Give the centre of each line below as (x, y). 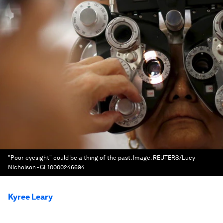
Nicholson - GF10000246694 (46, 167)
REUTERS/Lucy (174, 158)
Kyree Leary (30, 197)
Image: (143, 158)
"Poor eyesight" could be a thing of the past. (70, 158)
